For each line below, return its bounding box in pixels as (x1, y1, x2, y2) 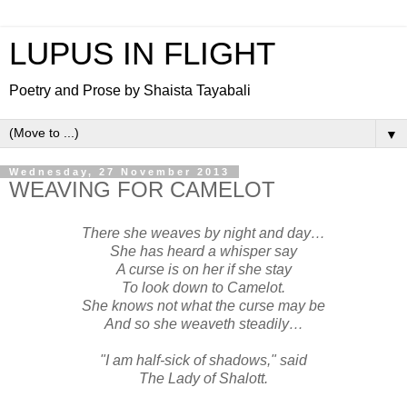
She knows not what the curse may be (82, 297, 325, 313)
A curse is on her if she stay (115, 261, 292, 277)
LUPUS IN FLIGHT (9, 36, 275, 71)
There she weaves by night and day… (82, 224, 325, 241)
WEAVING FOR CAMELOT (9, 177, 275, 202)
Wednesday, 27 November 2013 (9, 166, 230, 177)
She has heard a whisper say (110, 243, 297, 259)
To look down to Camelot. (122, 279, 285, 295)
